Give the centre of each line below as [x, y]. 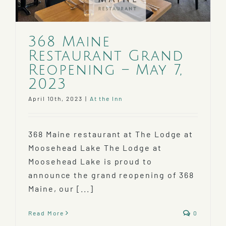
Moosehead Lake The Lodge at [95, 148]
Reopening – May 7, [105, 70]
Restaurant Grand [106, 56]
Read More [46, 213]
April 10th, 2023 [55, 99]
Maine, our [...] [61, 189]
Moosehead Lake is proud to [90, 161]
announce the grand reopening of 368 [111, 175]
